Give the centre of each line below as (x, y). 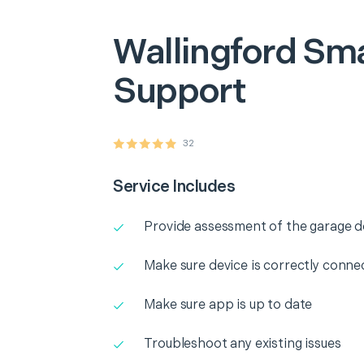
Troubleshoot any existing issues (243, 344)
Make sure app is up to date (228, 305)
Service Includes (174, 187)
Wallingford (205, 52)
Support (179, 91)
